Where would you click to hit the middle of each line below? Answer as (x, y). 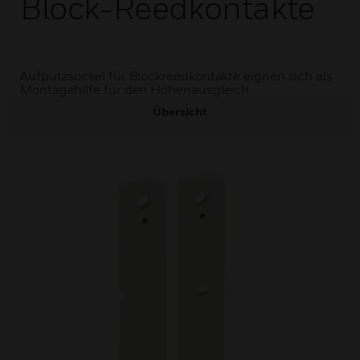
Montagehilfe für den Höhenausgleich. (136, 89)
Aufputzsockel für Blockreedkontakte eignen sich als (176, 76)
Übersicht (180, 111)
